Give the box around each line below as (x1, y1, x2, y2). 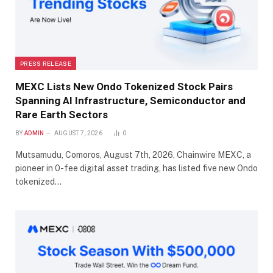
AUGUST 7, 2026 (54, 129, 102, 136)
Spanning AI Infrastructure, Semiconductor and (15, 94, 246, 107)
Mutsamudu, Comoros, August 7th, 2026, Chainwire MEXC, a (15, 149, 251, 160)
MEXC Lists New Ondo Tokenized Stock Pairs (15, 80, 233, 93)
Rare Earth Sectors (15, 108, 108, 121)
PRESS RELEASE (20, 59, 71, 67)
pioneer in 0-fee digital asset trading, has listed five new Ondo (15, 163, 258, 173)
